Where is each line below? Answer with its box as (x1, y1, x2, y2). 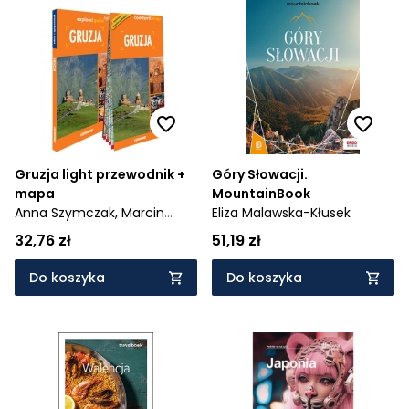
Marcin (121, 204, 164, 222)
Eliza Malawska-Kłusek (212, 204, 351, 222)
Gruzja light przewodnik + (15, 165, 185, 184)
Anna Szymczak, (15, 204, 121, 222)
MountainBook (212, 184, 310, 203)
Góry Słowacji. (212, 165, 308, 184)
